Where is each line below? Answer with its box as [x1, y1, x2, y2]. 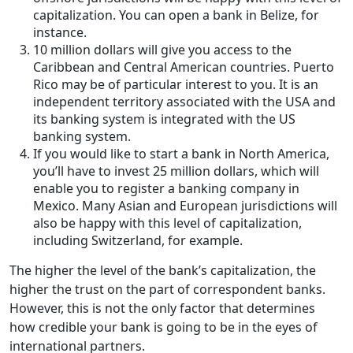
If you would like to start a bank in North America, [33, 145, 329, 163]
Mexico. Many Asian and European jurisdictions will [33, 197, 337, 215]
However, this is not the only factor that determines [9, 299, 315, 318]
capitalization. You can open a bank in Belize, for [33, 6, 319, 24]
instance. [33, 24, 90, 42]
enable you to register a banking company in [33, 180, 299, 198]
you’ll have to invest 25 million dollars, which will [33, 162, 319, 180]
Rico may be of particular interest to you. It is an [33, 76, 318, 94]
